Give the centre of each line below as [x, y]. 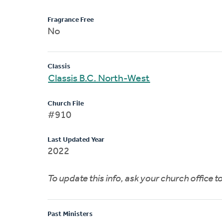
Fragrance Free [71, 20]
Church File [66, 104]
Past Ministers [70, 214]
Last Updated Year [76, 140]
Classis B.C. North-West [99, 79]
